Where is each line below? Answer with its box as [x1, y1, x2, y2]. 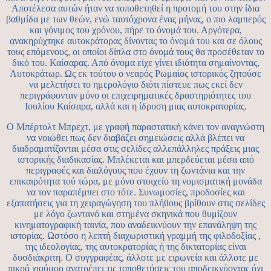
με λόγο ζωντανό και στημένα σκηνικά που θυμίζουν [34, 209, 237, 220]
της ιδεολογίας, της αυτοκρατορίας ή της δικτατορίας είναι [25, 241, 246, 252]
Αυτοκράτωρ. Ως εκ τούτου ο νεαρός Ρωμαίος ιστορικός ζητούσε [10, 68, 261, 79]
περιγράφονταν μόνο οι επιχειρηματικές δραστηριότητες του [20, 90, 251, 101]
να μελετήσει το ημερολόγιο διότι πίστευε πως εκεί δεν [28, 79, 243, 90]
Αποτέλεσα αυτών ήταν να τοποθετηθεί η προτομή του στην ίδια [11, 3, 260, 14]
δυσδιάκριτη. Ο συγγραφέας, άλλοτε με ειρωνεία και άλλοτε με [13, 252, 258, 263]
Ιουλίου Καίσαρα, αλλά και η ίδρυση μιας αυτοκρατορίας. [24, 101, 247, 112]
